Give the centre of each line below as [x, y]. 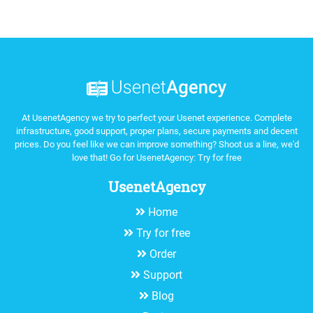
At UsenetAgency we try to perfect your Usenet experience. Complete [156, 117]
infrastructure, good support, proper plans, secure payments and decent [156, 131]
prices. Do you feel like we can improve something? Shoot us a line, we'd [156, 144]
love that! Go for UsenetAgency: [134, 157]
